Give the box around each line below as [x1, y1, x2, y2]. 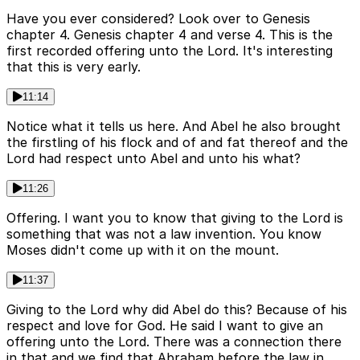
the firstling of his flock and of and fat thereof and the [6, 133, 348, 150]
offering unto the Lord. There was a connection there [6, 333, 342, 350]
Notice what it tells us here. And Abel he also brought [6, 117, 341, 134]
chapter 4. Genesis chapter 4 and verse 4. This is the [6, 26, 333, 43]
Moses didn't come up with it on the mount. [6, 241, 279, 258]
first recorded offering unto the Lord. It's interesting [6, 42, 333, 59]
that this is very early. [6, 58, 141, 75]
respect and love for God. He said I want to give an [6, 317, 323, 333]
